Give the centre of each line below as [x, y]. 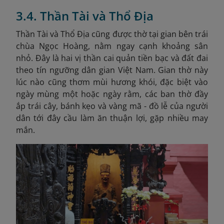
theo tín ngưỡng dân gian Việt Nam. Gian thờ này [112, 70]
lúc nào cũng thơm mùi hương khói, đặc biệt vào [112, 82]
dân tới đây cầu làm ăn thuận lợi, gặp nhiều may [112, 118]
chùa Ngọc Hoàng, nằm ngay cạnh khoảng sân [112, 46]
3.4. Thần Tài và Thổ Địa [85, 15]
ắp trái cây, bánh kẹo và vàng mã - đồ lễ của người [112, 106]
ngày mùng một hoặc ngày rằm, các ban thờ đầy [112, 94]
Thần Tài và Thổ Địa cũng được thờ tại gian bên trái [112, 34]
